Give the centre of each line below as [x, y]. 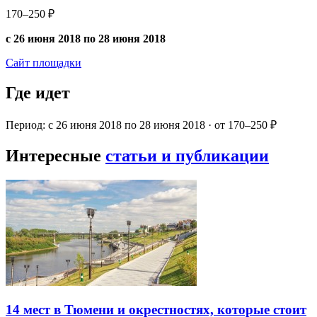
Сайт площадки [44, 63]
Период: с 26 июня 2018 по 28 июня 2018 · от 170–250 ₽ [141, 125]
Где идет [38, 93]
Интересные [56, 155]
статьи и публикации [187, 155]
